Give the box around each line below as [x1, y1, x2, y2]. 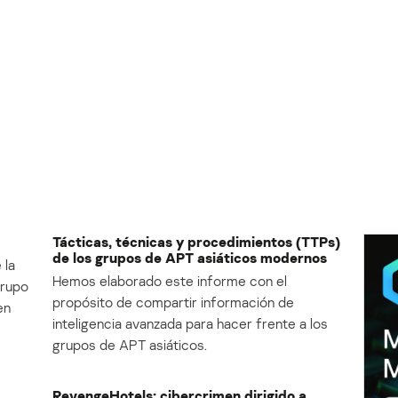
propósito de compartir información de [52, 293, 294, 312]
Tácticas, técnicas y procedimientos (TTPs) [52, 233, 340, 251]
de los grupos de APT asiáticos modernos [52, 249, 327, 267]
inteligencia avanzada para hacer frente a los [52, 314, 328, 333]
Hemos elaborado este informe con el [52, 272, 287, 291]
